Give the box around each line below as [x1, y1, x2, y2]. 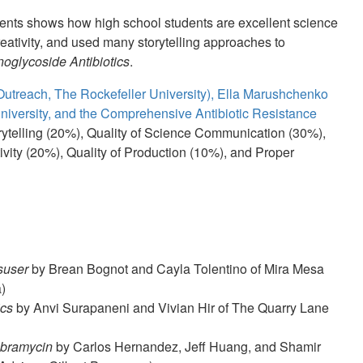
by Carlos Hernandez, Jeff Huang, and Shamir [53, 337, 321, 357]
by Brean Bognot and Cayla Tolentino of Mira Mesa [28, 259, 324, 279]
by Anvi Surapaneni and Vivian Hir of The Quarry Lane [13, 298, 329, 318]
